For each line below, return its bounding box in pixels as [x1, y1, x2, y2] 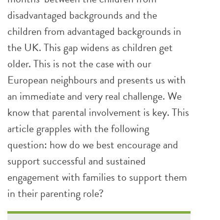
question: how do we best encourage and [7, 137, 178, 153]
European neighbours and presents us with [7, 72, 186, 88]
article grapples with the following [7, 120, 149, 137]
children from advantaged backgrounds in [7, 23, 181, 39]
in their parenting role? [7, 185, 104, 201]
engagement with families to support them [7, 169, 187, 185]
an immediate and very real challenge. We [7, 88, 182, 104]
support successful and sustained [7, 153, 146, 169]
